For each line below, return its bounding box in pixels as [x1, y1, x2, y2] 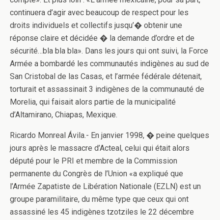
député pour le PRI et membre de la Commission [10, 156, 177, 165]
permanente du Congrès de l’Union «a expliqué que [10, 169, 183, 178]
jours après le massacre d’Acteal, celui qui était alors [10, 143, 190, 153]
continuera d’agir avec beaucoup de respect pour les [10, 8, 189, 17]
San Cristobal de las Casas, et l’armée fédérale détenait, [10, 72, 202, 81]
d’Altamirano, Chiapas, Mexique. [10, 110, 117, 119]
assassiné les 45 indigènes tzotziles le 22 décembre [10, 207, 194, 217]
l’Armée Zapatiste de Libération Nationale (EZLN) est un [10, 182, 201, 191]
